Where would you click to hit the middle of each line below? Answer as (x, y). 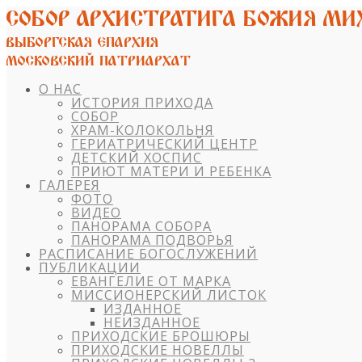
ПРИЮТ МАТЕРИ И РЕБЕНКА (171, 171)
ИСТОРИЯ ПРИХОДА (142, 103)
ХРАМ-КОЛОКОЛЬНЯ (143, 130)
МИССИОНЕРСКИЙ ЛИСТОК (169, 295)
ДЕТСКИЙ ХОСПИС (137, 158)
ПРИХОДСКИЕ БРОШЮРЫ (161, 336)
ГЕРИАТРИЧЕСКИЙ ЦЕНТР (164, 144)
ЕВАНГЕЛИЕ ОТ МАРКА (151, 281)
